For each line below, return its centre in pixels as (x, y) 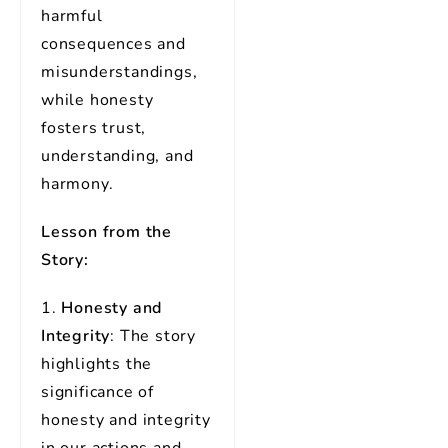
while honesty (97, 100)
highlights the (97, 364)
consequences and (113, 44)
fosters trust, (94, 128)
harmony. (77, 184)
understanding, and (117, 156)
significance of (98, 392)
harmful (72, 16)
